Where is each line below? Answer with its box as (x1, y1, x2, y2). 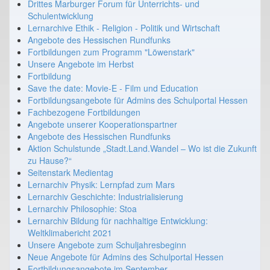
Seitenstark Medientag (28, 166, 113, 178)
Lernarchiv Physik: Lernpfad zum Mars (28, 178, 175, 190)
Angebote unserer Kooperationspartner (28, 118, 177, 130)
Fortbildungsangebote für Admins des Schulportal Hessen (28, 93, 248, 106)
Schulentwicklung (28, 9, 93, 22)
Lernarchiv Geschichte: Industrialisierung (28, 190, 183, 202)
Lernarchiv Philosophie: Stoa (28, 202, 137, 215)
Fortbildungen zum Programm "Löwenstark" (28, 45, 195, 58)
